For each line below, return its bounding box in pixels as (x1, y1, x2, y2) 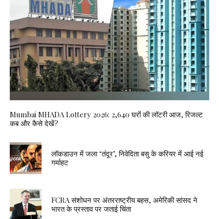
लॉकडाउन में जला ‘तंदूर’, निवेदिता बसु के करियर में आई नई (51, 149, 203, 159)
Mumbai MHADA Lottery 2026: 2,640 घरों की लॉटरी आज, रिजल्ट (10, 109, 203, 119)
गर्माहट (51, 157, 68, 168)
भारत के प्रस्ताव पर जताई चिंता (51, 204, 131, 214)
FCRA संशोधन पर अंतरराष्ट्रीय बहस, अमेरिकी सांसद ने (51, 195, 197, 205)
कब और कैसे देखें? (10, 118, 58, 128)
